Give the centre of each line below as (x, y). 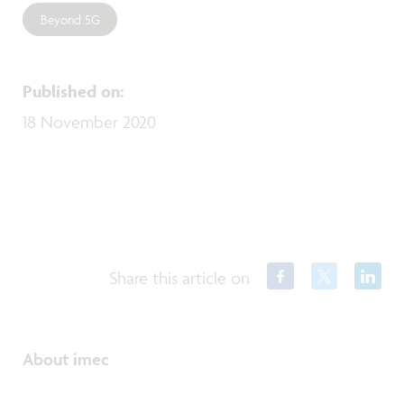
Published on (71, 91)
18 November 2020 (89, 121)
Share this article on (180, 278)
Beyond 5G (70, 19)
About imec (66, 359)
